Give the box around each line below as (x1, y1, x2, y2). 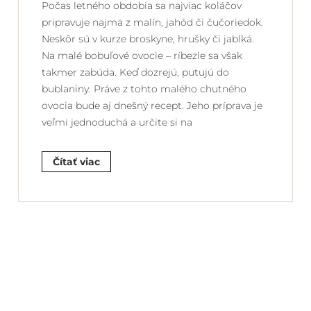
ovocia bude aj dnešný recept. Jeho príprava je (42, 99, 262, 112)
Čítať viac (53, 155, 100, 168)
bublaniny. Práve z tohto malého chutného (42, 82, 246, 95)
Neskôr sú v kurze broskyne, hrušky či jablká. (42, 32, 254, 45)
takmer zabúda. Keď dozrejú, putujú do (42, 65, 229, 78)
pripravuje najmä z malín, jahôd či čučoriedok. (42, 15, 263, 28)
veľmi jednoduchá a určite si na (42, 115, 192, 128)
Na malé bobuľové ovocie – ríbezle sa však (42, 49, 242, 62)
